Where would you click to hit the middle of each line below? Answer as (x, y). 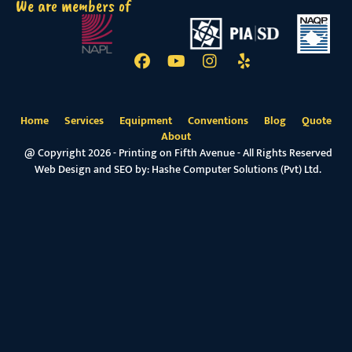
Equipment (146, 121)
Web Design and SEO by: (93, 170)
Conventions (218, 121)
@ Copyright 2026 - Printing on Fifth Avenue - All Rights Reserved (178, 153)
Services (84, 121)
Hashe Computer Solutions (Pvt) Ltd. (236, 170)
